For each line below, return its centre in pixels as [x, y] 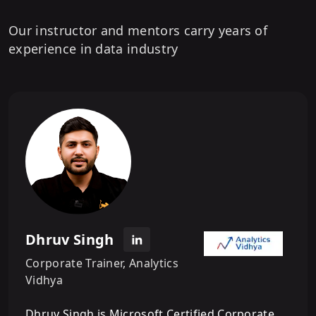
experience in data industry [93, 49]
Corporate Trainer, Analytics [102, 263]
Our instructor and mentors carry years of [138, 31]
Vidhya [44, 280]
